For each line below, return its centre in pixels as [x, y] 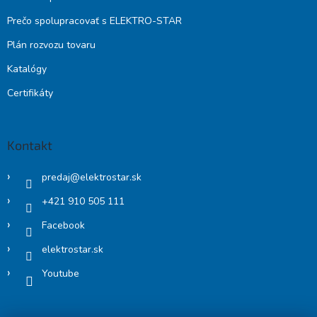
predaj [56, 177]
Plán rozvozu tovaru [51, 45]
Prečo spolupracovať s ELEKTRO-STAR [94, 21]
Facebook [63, 225]
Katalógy [27, 69]
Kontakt [30, 145]
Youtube [60, 273]
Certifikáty [30, 93]
